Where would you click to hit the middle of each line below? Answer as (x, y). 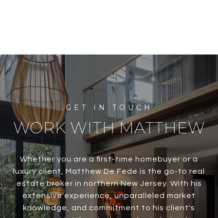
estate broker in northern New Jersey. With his (109, 184)
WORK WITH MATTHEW (109, 128)
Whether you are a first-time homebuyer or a (109, 159)
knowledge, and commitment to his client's (109, 208)
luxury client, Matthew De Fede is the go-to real (109, 172)
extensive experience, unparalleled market (109, 196)
